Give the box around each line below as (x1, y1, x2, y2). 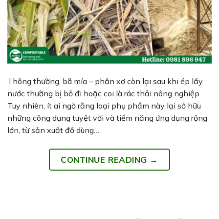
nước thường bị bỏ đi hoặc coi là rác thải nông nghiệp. (7, 88, 201, 98)
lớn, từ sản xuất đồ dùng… (7, 125, 99, 135)
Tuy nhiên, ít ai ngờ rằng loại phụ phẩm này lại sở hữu (7, 100, 201, 110)
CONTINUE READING (61, 154, 150, 165)
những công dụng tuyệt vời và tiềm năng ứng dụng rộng (7, 112, 207, 123)
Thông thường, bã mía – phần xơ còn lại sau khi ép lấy (7, 76, 203, 86)
